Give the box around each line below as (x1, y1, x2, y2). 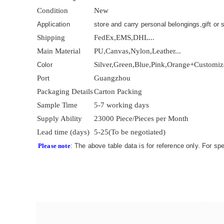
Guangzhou (94, 74, 130, 82)
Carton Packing (94, 87, 142, 95)
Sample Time (37, 101, 77, 109)
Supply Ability (37, 114, 82, 122)
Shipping (37, 33, 65, 41)
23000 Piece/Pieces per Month (94, 114, 188, 122)
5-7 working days (94, 101, 149, 109)
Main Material (37, 47, 80, 55)
